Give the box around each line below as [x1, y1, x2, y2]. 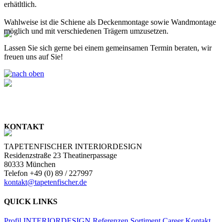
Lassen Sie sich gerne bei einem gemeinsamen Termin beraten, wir [4, 44, 212, 53]
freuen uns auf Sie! [4, 53, 63, 61]
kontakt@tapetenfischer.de [4, 177, 87, 186]
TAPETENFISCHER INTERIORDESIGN [4, 142, 142, 151]
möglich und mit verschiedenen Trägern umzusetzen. [4, 27, 168, 36]
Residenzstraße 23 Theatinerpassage [4, 151, 117, 160]
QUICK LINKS [4, 197, 57, 206]
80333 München [4, 160, 55, 168]
